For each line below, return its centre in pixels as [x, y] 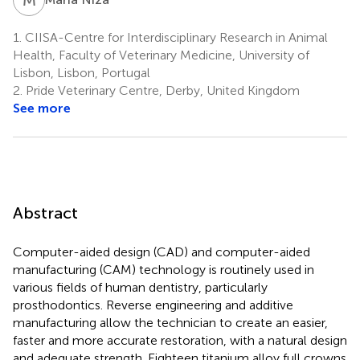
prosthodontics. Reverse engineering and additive [153, 305]
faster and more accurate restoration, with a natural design [180, 340]
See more [42, 108]
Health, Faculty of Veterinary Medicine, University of [161, 55]
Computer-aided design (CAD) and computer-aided [162, 252]
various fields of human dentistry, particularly [140, 287]
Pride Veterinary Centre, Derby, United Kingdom [161, 90]
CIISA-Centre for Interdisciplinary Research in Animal [175, 37]
